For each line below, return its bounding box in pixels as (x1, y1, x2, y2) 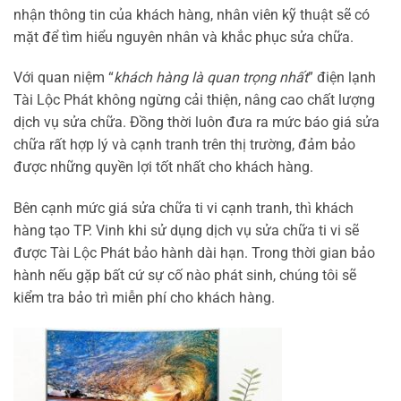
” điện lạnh (308, 69, 376, 87)
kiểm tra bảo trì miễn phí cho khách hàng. (13, 289, 275, 307)
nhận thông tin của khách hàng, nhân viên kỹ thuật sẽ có (13, 5, 370, 23)
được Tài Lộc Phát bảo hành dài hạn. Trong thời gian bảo (13, 244, 375, 262)
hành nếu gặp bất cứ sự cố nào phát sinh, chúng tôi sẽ (13, 267, 356, 285)
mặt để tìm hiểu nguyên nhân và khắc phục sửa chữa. (13, 28, 354, 46)
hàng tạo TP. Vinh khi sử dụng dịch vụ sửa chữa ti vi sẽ (13, 222, 359, 240)
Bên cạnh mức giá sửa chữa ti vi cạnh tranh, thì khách (13, 200, 354, 218)
